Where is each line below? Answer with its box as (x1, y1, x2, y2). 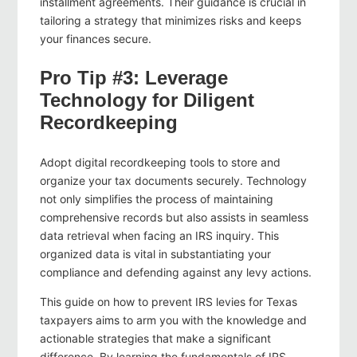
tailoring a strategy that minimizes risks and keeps (40, 14, 301, 28)
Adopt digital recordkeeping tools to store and (40, 155, 280, 170)
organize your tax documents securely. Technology (40, 174, 307, 188)
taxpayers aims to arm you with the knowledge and (40, 313, 307, 328)
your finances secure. (40, 32, 151, 46)
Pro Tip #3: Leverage (40, 67, 228, 89)
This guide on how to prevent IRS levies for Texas (40, 295, 297, 309)
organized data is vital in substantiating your (40, 247, 271, 261)
